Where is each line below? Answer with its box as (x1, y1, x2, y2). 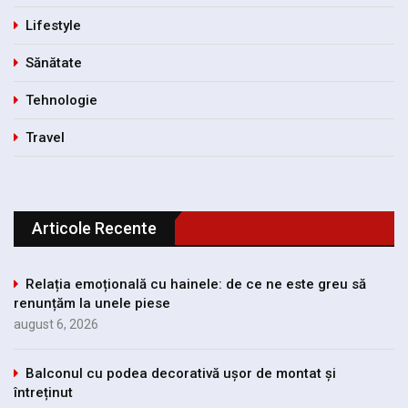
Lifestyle (25, 17, 81, 35)
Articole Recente (32, 219, 157, 239)
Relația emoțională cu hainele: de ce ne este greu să (25, 276, 366, 293)
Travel (25, 129, 65, 147)
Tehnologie (25, 92, 97, 109)
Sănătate (25, 55, 82, 72)
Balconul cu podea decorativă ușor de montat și (25, 365, 336, 382)
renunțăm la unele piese (14, 295, 170, 312)
